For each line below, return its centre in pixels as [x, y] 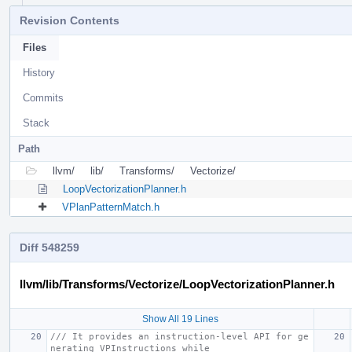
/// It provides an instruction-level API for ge [180, 336]
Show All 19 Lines [180, 319]
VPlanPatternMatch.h [111, 207]
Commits [43, 97]
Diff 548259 [49, 247]
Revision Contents [70, 20]
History [39, 72]
